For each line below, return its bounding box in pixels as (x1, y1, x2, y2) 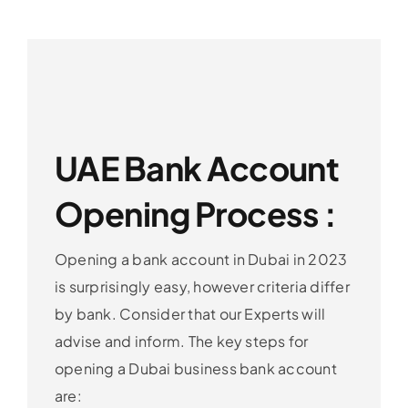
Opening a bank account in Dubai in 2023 (54, 250, 348, 270)
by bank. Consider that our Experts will (54, 304, 326, 324)
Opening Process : (54, 193, 337, 235)
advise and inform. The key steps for (54, 331, 309, 352)
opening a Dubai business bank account (54, 359, 337, 379)
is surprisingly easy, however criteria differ (54, 277, 350, 297)
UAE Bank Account (54, 148, 340, 189)
